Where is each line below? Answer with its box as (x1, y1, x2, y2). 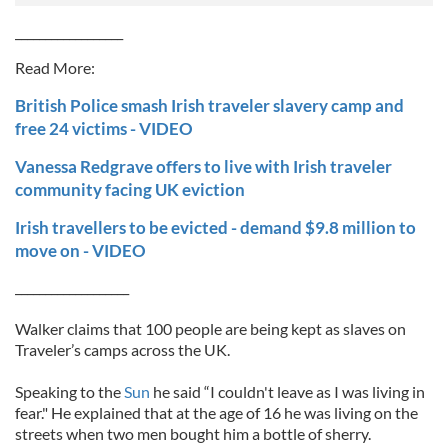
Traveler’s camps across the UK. (15, 340, 230, 359)
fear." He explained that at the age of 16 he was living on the (15, 403, 418, 422)
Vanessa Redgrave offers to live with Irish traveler (15, 156, 392, 177)
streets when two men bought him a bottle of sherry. (15, 424, 371, 443)
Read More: (15, 58, 95, 77)
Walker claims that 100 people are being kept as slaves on (15, 319, 406, 338)
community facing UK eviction (15, 179, 245, 200)
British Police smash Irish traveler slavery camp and (15, 95, 404, 116)
